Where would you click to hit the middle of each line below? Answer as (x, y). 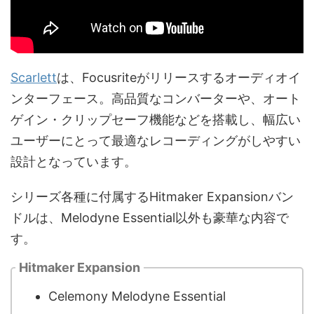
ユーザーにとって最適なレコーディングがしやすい (156, 141)
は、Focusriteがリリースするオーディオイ (179, 78)
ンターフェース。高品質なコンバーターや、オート (156, 99)
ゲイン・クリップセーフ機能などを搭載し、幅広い (156, 120)
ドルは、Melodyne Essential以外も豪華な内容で (150, 218)
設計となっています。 (74, 162)
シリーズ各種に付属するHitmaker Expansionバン (152, 197)
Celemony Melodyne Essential (137, 296)
